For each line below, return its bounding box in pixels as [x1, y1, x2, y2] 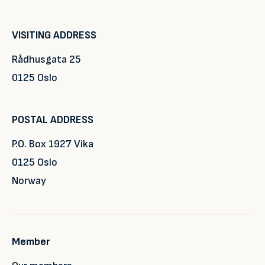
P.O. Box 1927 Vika [12, 138, 93, 151]
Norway [12, 174, 46, 188]
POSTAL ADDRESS [12, 114, 93, 127]
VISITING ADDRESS [12, 29, 96, 42]
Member [12, 235, 50, 248]
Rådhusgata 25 [12, 53, 81, 66]
